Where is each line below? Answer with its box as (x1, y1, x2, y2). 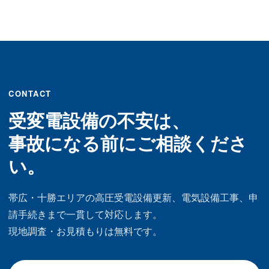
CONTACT (8, 88, 52, 100)
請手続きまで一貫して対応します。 (8, 207, 162, 222)
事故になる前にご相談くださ (8, 130, 247, 156)
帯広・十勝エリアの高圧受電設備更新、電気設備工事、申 (8, 190, 258, 205)
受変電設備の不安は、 (8, 107, 190, 133)
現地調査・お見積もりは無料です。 (8, 224, 162, 238)
